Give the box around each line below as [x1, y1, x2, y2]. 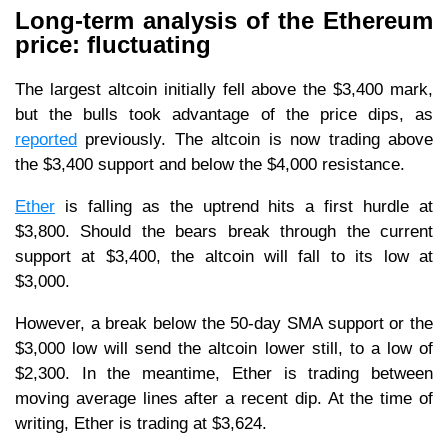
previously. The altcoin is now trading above [77, 129, 433, 149]
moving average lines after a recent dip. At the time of [15, 388, 433, 408]
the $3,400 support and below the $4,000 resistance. [15, 154, 405, 174]
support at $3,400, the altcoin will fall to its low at [15, 246, 433, 266]
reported [15, 129, 77, 149]
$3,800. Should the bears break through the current [15, 221, 433, 241]
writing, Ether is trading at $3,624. [15, 413, 267, 433]
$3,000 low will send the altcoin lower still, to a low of [15, 338, 433, 358]
